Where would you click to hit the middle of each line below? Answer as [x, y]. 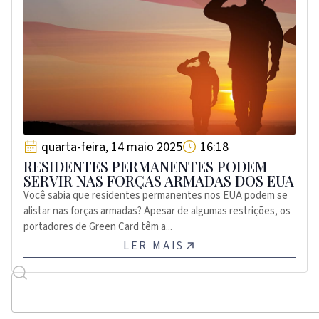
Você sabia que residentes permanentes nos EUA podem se [156, 195]
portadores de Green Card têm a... [98, 226]
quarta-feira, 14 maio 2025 [112, 147]
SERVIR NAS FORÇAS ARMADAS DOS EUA [159, 180]
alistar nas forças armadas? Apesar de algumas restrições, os [157, 211]
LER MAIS [154, 245]
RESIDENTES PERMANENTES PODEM [145, 166]
